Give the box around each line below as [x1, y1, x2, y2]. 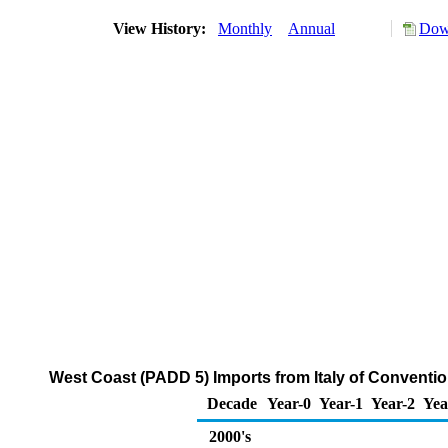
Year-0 [267, 395, 311, 412]
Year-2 [371, 395, 415, 412]
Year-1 [319, 395, 363, 412]
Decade [207, 395, 257, 412]
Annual [288, 20, 335, 37]
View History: [109, 20, 214, 37]
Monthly [218, 20, 272, 37]
